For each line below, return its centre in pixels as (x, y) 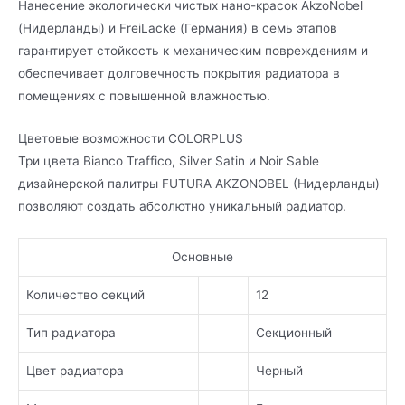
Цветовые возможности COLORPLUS (131, 138)
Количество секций (85, 294)
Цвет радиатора (75, 370)
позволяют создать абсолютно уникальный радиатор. (182, 206)
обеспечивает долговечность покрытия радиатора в (179, 73)
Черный (279, 370)
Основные (202, 256)
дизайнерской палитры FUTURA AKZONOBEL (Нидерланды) (199, 183)
